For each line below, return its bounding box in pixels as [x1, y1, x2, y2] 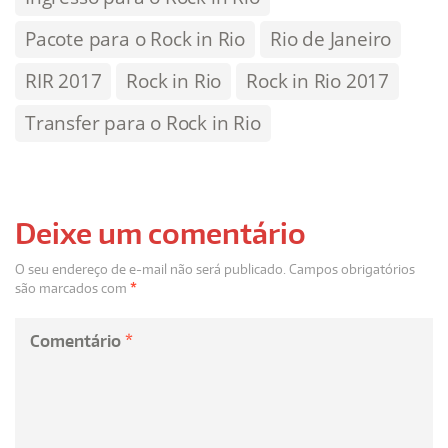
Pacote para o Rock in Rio [25, 26, 245, 53]
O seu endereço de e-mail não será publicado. [15, 261, 286, 278]
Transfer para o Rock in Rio [25, 110, 261, 137]
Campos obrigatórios [289, 261, 415, 278]
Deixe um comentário [15, 215, 306, 252]
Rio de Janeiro [270, 26, 392, 53]
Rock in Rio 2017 [246, 68, 390, 95]
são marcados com [15, 280, 130, 297]
